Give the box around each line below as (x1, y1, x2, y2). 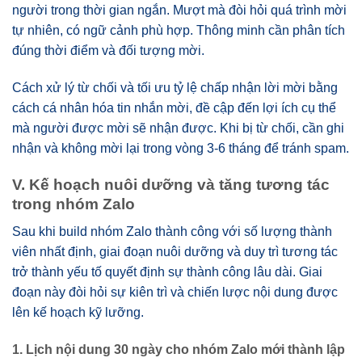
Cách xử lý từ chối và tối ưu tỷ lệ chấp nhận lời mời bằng (12, 81, 338, 95)
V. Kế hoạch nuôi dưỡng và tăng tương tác (12, 175, 330, 193)
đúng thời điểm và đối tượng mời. (12, 44, 204, 58)
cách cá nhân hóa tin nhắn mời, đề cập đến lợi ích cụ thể (12, 101, 336, 116)
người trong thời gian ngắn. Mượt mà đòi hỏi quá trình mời (12, 3, 347, 18)
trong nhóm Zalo (12, 195, 135, 213)
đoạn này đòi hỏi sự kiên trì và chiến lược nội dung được (12, 285, 338, 300)
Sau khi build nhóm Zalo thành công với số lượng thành (12, 225, 332, 239)
